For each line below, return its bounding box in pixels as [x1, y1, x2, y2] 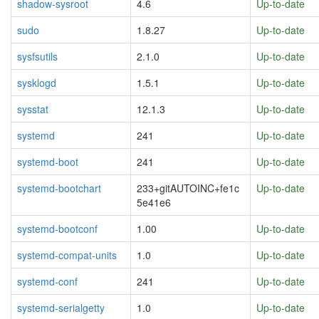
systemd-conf [17, 274, 78, 288]
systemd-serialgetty [17, 300, 105, 315]
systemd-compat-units [17, 248, 117, 262]
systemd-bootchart [17, 181, 101, 195]
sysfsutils [17, 49, 58, 63]
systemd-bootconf [17, 221, 98, 236]
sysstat [17, 102, 48, 116]
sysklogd [17, 75, 56, 90]
